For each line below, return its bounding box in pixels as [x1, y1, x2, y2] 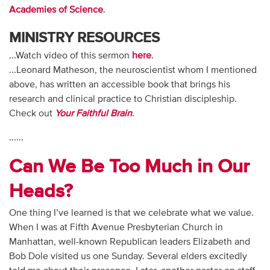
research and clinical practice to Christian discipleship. [8, 95, 237, 105]
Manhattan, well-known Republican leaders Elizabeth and [8, 237, 250, 248]
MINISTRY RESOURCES [8, 31, 160, 46]
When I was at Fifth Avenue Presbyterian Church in [8, 223, 223, 233]
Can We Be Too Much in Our [8, 157, 250, 177]
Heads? [8, 182, 73, 202]
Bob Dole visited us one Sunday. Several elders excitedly [8, 252, 247, 262]
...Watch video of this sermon [8, 51, 132, 61]
